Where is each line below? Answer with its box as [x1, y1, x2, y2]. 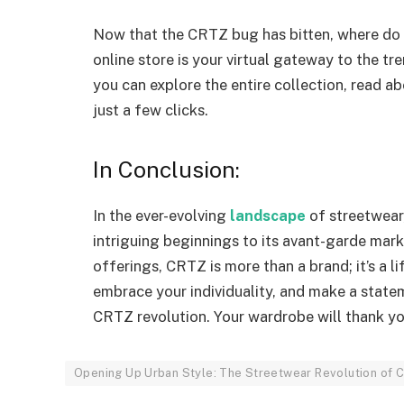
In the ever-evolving [93, 207, 230, 225]
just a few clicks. [93, 100, 208, 119]
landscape [230, 207, 309, 225]
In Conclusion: [93, 155, 245, 183]
